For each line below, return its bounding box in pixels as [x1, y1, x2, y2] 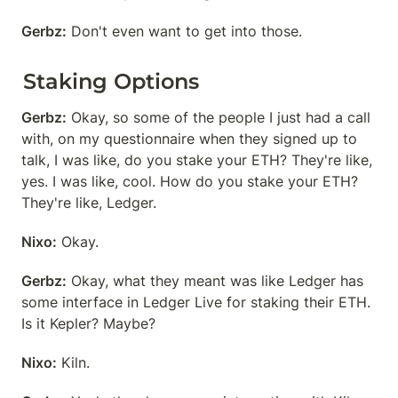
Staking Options [23, 68, 199, 94]
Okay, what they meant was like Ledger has [67, 272, 363, 290]
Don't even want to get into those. [67, 22, 302, 40]
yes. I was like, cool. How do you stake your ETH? [21, 172, 358, 190]
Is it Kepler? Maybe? [21, 314, 155, 332]
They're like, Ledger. [21, 194, 156, 211]
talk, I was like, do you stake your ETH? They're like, [21, 151, 372, 169]
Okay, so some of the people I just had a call [67, 108, 370, 126]
